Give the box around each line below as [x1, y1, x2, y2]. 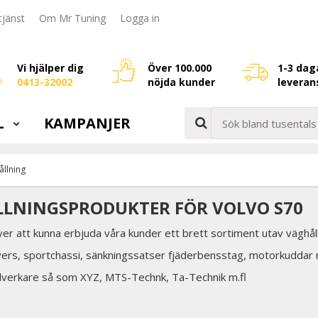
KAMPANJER [44, 114, 131, 133]
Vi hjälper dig [17, 61, 84, 75]
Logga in [120, 11, 160, 26]
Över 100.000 [147, 61, 212, 75]
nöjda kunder [147, 75, 215, 89]
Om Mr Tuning [39, 11, 106, 26]
